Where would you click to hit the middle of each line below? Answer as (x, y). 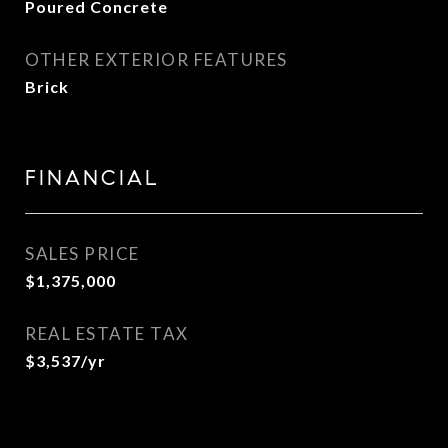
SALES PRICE (82, 253)
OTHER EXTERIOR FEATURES (156, 59)
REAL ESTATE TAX (107, 333)
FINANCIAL (92, 178)
